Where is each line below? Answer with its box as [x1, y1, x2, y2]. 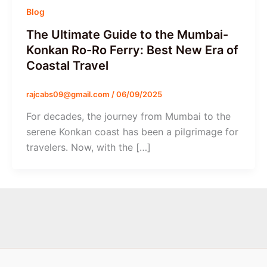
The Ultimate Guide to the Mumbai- [26, 27, 228, 42]
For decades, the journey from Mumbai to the [26, 110, 231, 123]
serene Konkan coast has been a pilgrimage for [26, 126, 238, 138]
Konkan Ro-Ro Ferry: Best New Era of [26, 42, 238, 57]
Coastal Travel [26, 58, 108, 73]
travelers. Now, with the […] [26, 141, 151, 154]
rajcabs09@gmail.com [26, 89, 111, 99]
